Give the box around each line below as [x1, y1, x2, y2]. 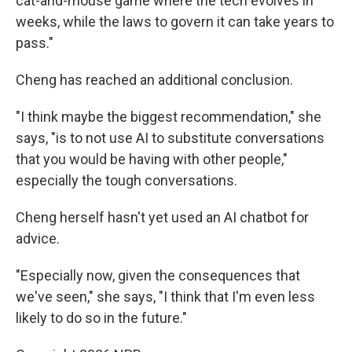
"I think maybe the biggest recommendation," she [16, 108, 321, 125]
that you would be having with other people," [16, 151, 288, 167]
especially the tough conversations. [16, 172, 237, 189]
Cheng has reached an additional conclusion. [16, 71, 293, 88]
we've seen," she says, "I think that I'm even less [16, 288, 315, 305]
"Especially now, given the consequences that [16, 267, 300, 284]
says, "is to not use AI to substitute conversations [16, 130, 324, 146]
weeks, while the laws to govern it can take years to [16, 13, 334, 30]
